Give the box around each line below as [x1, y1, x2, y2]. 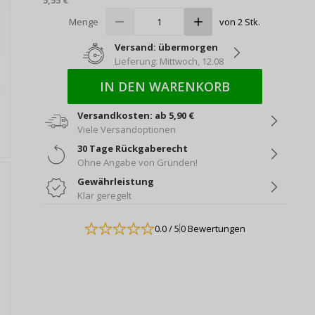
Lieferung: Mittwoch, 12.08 [114, 55, 224, 68]
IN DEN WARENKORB [99, 78, 230, 96]
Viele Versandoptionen [77, 123, 176, 136]
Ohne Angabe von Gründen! [77, 156, 198, 169]
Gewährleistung [77, 175, 154, 188]
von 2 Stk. [219, 15, 261, 28]
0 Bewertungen [180, 221, 245, 235]
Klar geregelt [77, 189, 131, 202]
